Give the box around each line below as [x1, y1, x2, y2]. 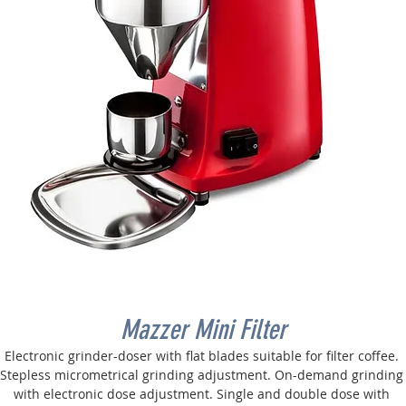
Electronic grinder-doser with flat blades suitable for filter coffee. [4, 347, 402, 364]
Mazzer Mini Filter [120, 314, 286, 346]
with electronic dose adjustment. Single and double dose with [13, 385, 393, 402]
